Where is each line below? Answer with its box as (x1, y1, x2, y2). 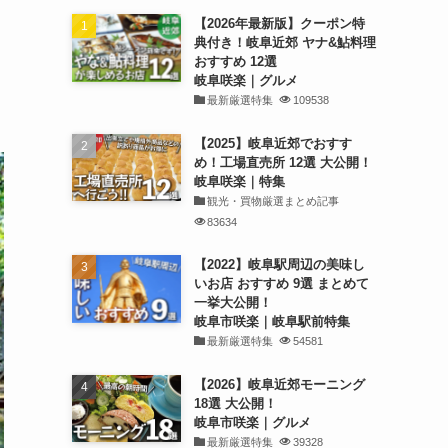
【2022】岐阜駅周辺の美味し (193, 257, 365, 272)
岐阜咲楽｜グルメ (193, 73, 298, 88)
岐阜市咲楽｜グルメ (193, 414, 311, 430)
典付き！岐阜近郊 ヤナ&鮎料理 (193, 35, 376, 50)
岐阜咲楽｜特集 (193, 173, 285, 189)
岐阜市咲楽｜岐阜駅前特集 (193, 314, 350, 329)
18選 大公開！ (193, 395, 277, 411)
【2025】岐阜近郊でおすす (193, 135, 352, 151)
